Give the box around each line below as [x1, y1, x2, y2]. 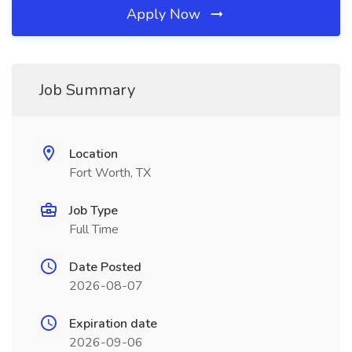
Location [69, 145, 118, 163]
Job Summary [39, 79, 135, 101]
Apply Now [126, 5, 204, 24]
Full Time [69, 221, 119, 238]
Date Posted [69, 258, 141, 276]
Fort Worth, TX [69, 164, 151, 181]
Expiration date [69, 315, 157, 332]
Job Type [69, 202, 118, 219]
